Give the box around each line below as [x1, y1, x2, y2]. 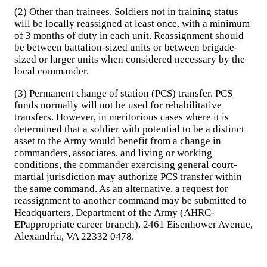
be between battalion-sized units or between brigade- [14, 42, 238, 53]
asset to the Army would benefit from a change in [14, 135, 221, 147]
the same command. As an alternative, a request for [14, 183, 228, 194]
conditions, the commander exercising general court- [14, 159, 237, 170]
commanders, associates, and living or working [14, 147, 212, 159]
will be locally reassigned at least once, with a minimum [14, 18, 250, 29]
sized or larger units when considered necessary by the [14, 54, 245, 65]
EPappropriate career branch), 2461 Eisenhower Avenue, [14, 219, 253, 230]
